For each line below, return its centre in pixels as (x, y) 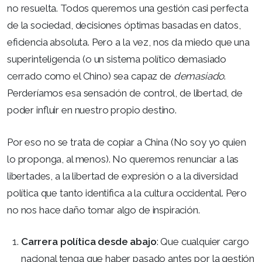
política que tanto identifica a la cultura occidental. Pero (127, 193)
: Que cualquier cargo (203, 242)
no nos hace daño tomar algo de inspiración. (104, 210)
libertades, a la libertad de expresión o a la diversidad (123, 176)
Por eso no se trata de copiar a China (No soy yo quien (127, 142)
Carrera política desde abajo (89, 242)
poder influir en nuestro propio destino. (92, 110)
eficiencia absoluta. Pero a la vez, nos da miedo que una (128, 42)
